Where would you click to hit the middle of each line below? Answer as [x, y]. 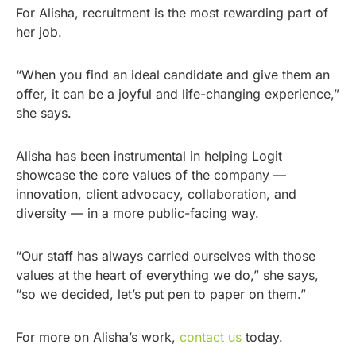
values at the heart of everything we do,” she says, [167, 275]
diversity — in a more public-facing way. [137, 213]
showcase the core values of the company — [151, 175]
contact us [211, 337]
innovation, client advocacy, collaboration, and [156, 194]
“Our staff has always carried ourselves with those [166, 256]
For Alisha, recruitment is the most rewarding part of [172, 13]
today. [262, 337]
